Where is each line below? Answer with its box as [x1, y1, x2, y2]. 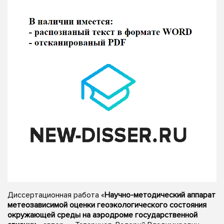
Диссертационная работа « [7, 189, 104, 200]
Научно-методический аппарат [104, 189, 215, 200]
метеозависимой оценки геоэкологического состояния [7, 199, 206, 210]
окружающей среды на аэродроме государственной [7, 209, 197, 220]
